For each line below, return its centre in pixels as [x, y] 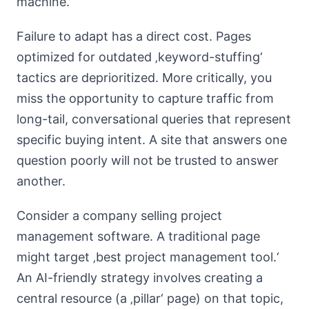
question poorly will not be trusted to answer [148, 160]
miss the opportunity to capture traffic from [145, 98]
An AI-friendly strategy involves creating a [140, 278]
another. [41, 181]
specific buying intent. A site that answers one [152, 140]
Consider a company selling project [119, 216]
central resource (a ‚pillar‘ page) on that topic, [150, 298]
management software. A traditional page [138, 236]
